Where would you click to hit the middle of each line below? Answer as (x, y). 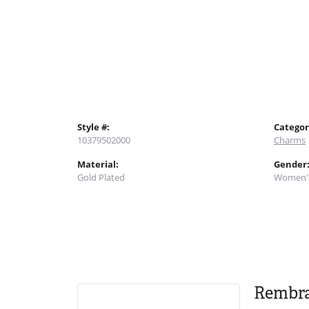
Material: (98, 164)
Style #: (93, 127)
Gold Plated (101, 177)
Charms (290, 140)
